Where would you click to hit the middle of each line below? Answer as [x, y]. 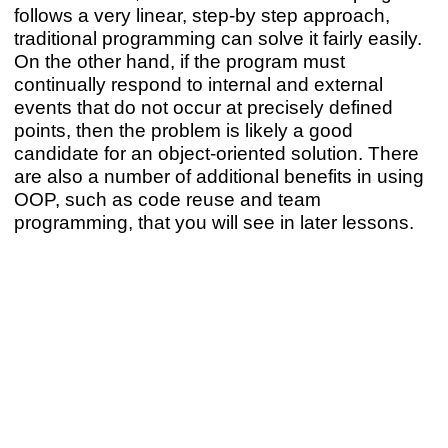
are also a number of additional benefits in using [218, 176]
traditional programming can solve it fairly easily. [217, 38]
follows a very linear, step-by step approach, [201, 15]
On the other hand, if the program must [179, 61]
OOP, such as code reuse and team [167, 199]
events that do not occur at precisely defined [203, 107]
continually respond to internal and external [198, 84]
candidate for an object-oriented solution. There [216, 153]
